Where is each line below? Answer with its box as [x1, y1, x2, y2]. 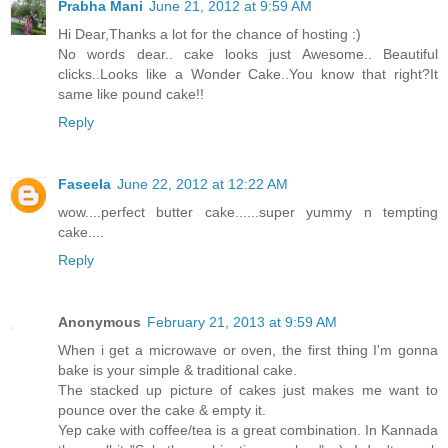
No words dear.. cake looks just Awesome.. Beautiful [58, 45, 438, 62]
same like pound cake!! [58, 85, 204, 102]
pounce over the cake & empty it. [58, 401, 266, 418]
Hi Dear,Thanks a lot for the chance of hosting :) [58, 25, 361, 42]
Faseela [58, 175, 111, 192]
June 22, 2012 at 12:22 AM [117, 175, 288, 192]
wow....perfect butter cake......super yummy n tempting [58, 203, 438, 220]
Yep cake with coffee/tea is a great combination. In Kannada [58, 421, 438, 438]
